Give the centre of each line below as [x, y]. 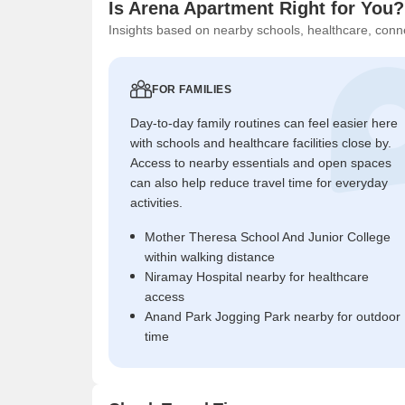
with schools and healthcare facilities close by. [261, 142]
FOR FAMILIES [192, 89]
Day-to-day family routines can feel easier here [264, 122]
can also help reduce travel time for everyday [259, 182]
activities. [156, 202]
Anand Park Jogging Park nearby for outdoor [273, 316]
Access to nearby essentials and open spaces [261, 162]
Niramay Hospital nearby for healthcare [257, 276]
